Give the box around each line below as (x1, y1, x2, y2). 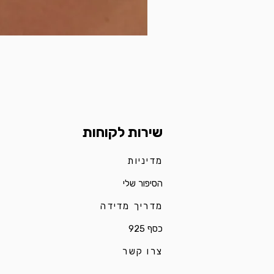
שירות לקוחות (83, 123, 163, 141)
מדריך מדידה (100, 200, 163, 212)
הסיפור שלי (123, 177, 163, 189)
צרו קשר (122, 245, 163, 257)
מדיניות (127, 155, 163, 166)
